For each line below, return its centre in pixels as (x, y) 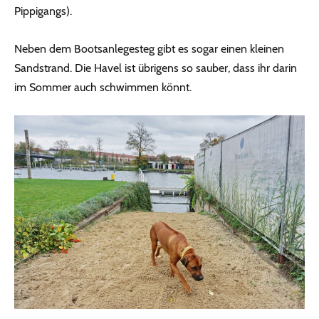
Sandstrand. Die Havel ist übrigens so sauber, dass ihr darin (156, 68)
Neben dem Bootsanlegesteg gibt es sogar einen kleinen (149, 49)
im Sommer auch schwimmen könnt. (103, 88)
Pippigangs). (43, 11)
